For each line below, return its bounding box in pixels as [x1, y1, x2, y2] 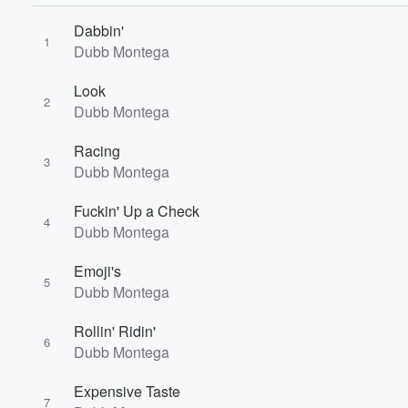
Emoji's [74, 260, 121, 281]
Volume [320, 189, 369, 205]
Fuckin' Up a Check [74, 200, 199, 221]
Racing [74, 140, 120, 161]
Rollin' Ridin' [74, 321, 156, 342]
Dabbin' [74, 20, 124, 41]
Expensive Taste [74, 381, 180, 402]
